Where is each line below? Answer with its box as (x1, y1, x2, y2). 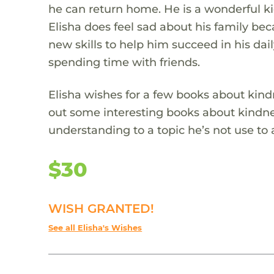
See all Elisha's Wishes (48, 223, 143, 232)
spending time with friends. (48, 54, 201, 69)
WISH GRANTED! (48, 201, 155, 216)
